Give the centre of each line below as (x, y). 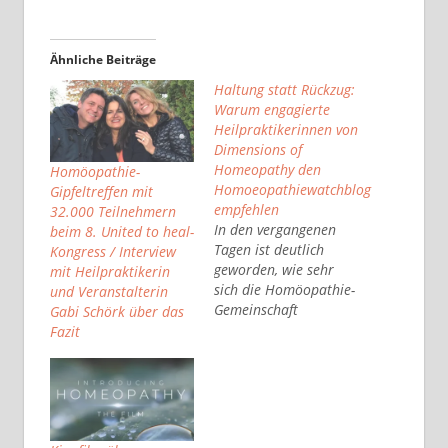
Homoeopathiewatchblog (292, 189)
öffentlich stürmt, (268, 349)
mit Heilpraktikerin (109, 272)
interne (236, 429)
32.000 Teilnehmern (112, 212)
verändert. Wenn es (274, 329)
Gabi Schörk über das (116, 312)
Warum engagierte (272, 109)
